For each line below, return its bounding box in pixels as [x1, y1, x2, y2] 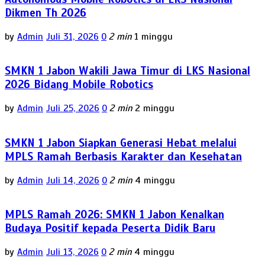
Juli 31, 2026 [46, 30, 99, 43]
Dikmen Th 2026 [5, 5, 86, 20]
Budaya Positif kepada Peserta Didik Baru [5, 221, 215, 235]
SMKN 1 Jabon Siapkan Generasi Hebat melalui [5, 135, 237, 150]
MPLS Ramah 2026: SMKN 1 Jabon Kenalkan [5, 208, 224, 222]
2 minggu [135, 102, 174, 115]
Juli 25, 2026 [46, 102, 99, 115]
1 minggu [134, 30, 173, 43]
